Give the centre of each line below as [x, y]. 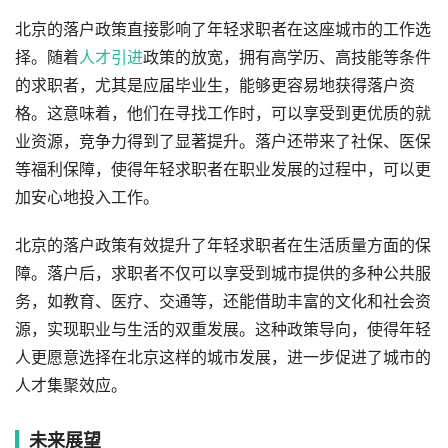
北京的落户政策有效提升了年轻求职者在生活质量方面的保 [223, 245]
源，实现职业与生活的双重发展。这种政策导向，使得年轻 [223, 329]
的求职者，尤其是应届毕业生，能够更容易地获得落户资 [215, 85]
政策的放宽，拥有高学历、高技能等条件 [287, 57]
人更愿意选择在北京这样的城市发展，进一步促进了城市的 [223, 357]
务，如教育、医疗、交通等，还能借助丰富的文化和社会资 [223, 301]
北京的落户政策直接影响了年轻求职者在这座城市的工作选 [223, 29]
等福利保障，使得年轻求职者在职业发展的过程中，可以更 [223, 169]
